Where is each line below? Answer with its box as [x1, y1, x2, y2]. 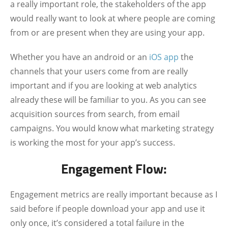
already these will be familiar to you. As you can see [10, 94, 206, 105]
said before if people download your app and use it [10, 203, 205, 214]
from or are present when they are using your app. [10, 27, 205, 38]
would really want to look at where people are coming [10, 13, 215, 24]
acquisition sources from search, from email [10, 108, 180, 120]
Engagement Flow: [61, 159, 167, 178]
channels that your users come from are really [10, 66, 188, 77]
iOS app [149, 51, 179, 63]
